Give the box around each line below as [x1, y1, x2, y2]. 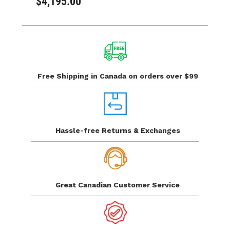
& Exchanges [133, 126, 180, 135]
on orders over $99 [128, 71, 198, 80]
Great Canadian [55, 181, 113, 189]
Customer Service [113, 181, 180, 189]
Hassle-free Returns [55, 126, 133, 135]
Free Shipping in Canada [37, 71, 128, 80]
